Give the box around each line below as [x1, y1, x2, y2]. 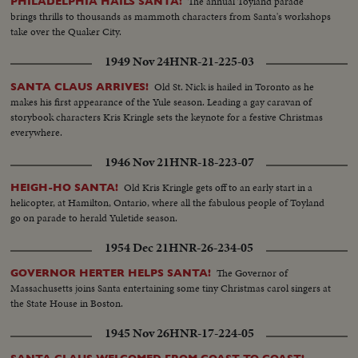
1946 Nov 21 [104, 153, 169, 172]
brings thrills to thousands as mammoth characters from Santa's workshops [10, 9, 332, 25]
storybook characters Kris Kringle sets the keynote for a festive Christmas [10, 109, 324, 125]
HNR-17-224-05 [169, 324, 254, 343]
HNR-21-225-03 [169, 53, 254, 71]
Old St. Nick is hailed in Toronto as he [154, 79, 315, 95]
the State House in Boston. [10, 296, 124, 312]
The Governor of [217, 265, 288, 281]
